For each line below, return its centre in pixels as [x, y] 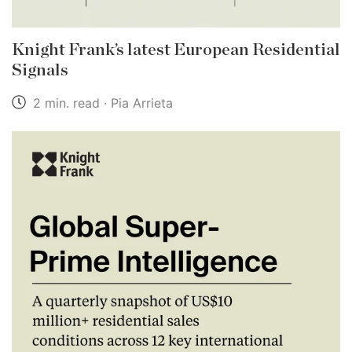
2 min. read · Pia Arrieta [101, 103]
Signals [40, 70]
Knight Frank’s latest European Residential [176, 49]
